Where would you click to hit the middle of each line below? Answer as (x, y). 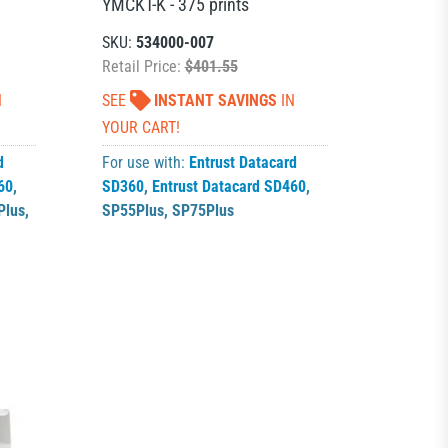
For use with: (145, 162)
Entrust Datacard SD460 (228, 186)
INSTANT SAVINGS (215, 100)
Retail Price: (143, 66)
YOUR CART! (140, 127)
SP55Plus (132, 210)
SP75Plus (202, 210)
